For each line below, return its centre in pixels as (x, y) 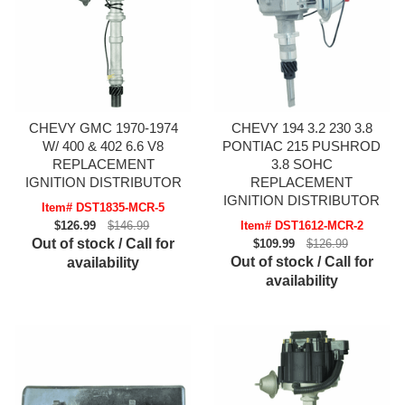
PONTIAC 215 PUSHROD (302, 146)
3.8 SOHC (301, 165)
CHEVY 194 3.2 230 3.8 (301, 128)
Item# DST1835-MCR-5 (104, 208)
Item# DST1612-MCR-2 (301, 226)
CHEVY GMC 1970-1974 (103, 128)
